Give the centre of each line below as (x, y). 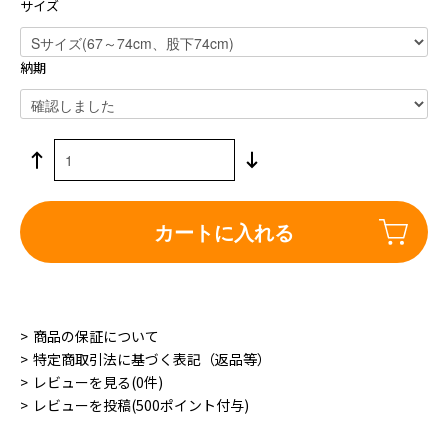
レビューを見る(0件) (98, 381)
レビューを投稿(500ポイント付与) (141, 404)
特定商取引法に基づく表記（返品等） (152, 358)
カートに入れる (224, 231)
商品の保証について (96, 335)
